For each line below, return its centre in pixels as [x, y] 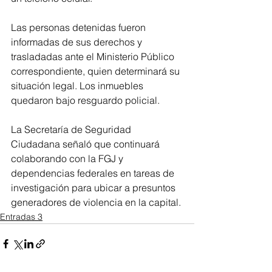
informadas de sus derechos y [78, 42]
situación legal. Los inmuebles [78, 85]
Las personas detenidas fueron [80, 27]
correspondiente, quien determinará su [97, 71]
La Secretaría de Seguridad [72, 129]
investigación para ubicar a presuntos [94, 187]
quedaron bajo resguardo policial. [85, 100]
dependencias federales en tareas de [94, 173]
